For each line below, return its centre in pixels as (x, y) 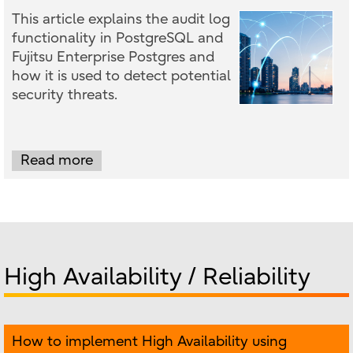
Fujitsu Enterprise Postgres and (113, 58)
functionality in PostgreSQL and (117, 39)
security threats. (65, 95)
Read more (57, 161)
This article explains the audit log (121, 20)
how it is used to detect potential (121, 76)
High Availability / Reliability (157, 277)
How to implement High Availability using (149, 342)
